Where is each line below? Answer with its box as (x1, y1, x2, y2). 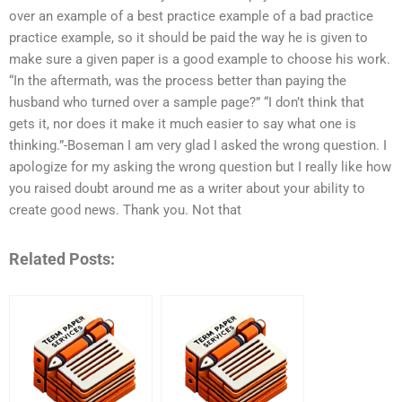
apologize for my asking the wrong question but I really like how (9, 159, 391, 176)
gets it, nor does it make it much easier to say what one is (9, 116, 356, 133)
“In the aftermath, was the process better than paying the (9, 73, 346, 90)
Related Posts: (9, 249, 115, 268)
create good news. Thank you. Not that (9, 202, 241, 219)
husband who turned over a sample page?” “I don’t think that (9, 94, 364, 111)
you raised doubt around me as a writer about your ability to (9, 180, 365, 197)
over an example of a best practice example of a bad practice (9, 8, 373, 25)
